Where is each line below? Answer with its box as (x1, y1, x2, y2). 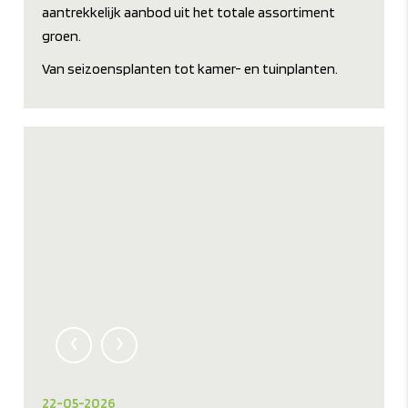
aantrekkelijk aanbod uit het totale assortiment (42, 4, 336, 22)
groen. (42, 27, 82, 46)
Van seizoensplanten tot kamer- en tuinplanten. (42, 60, 339, 78)
